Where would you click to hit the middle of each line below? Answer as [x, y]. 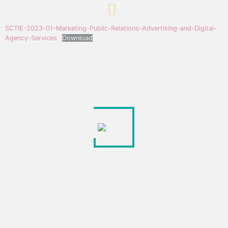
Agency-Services [31, 38]
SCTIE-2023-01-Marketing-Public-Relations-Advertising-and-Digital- [111, 28]
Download [77, 38]
